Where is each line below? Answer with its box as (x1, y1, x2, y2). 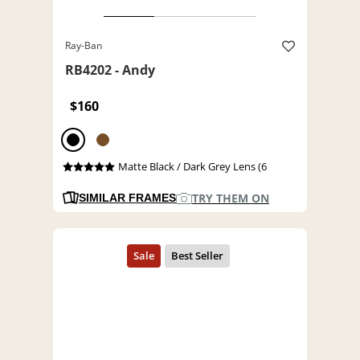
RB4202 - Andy (65, 61, 155, 80)
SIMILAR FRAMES (79, 191, 176, 205)
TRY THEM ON (192, 190, 269, 207)
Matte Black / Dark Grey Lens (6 (117, 159, 267, 174)
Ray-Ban (65, 39, 102, 53)
